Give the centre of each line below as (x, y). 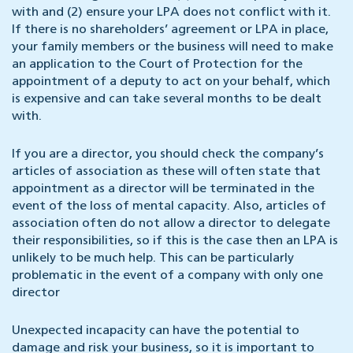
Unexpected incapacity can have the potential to (156, 331)
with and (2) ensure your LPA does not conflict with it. (171, 13)
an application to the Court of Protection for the (157, 65)
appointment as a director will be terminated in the (163, 190)
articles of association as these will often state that (166, 172)
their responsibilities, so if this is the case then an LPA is (175, 242)
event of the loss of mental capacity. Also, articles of (169, 207)
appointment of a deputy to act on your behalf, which (171, 82)
